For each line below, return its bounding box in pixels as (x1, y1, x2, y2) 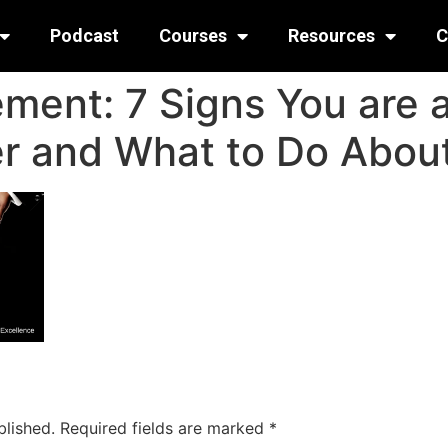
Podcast (49, 25, 119, 46)
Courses (158, 25, 227, 46)
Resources (287, 25, 375, 46)
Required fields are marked (60, 418, 269, 439)
